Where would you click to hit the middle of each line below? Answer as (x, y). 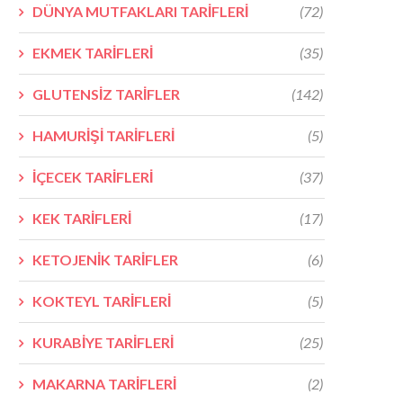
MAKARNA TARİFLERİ (104, 383)
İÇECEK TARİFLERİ (93, 176)
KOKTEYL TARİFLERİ (102, 300)
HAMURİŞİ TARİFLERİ (103, 135)
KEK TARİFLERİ (82, 218)
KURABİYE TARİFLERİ (103, 342)
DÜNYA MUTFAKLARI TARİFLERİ (140, 11)
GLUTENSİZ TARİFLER (106, 94)
